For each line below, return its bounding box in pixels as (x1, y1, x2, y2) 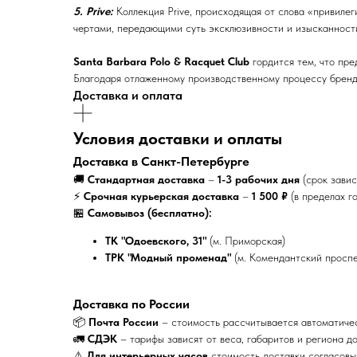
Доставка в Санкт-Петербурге (73, 152, 249, 169)
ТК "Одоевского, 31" (105, 233, 206, 247)
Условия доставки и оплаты (73, 127, 282, 148)
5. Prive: (73, 4, 113, 18)
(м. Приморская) (206, 233, 285, 247)
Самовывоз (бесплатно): (88, 206, 212, 219)
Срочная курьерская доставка (84, 189, 239, 202)
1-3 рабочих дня (218, 172, 300, 186)
